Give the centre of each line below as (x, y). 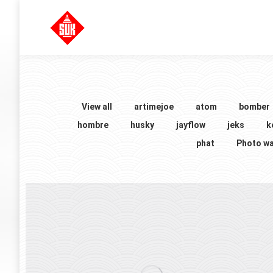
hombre (93, 125)
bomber (254, 107)
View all (97, 107)
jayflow (190, 125)
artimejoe (154, 107)
